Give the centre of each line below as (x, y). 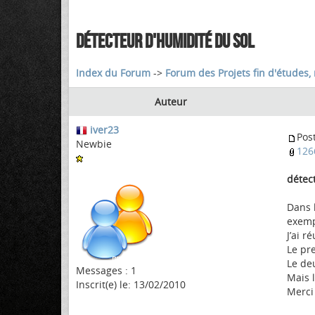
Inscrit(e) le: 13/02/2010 (131, 284)
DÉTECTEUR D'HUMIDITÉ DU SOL (165, 41)
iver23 (104, 130)
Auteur (171, 102)
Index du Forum (113, 73)
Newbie (94, 144)
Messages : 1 (106, 270)
